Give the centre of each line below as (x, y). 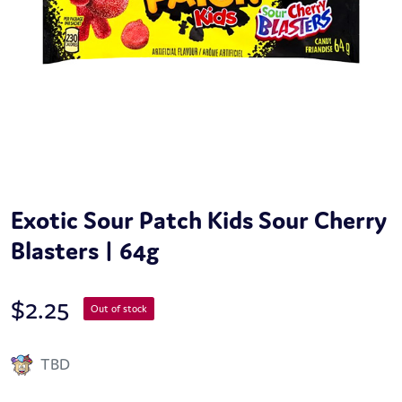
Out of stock (119, 309)
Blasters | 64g (85, 251)
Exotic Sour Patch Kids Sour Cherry (199, 220)
